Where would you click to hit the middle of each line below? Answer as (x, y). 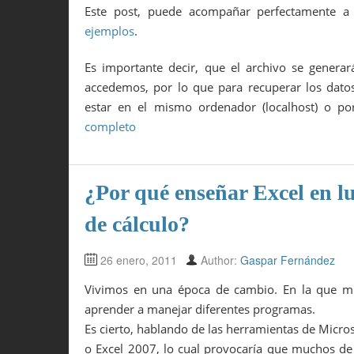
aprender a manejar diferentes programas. (200, 309)
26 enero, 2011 (139, 260)
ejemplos (109, 31)
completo (110, 126)
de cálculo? (137, 224)
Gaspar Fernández (288, 260)
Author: (220, 260)
